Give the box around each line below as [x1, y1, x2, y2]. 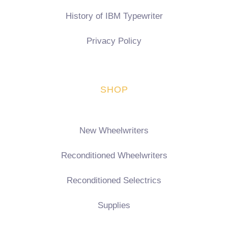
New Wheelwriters [79, 126, 149, 136]
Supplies [98, 201, 130, 211]
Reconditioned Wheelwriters [61, 151, 167, 161]
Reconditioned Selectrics [67, 176, 161, 186]
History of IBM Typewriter [65, 11, 163, 21]
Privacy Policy [87, 36, 141, 46]
